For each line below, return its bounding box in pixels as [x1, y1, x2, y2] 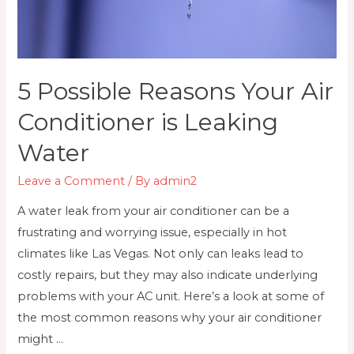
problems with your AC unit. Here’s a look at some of [17, 289, 325, 304]
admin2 [153, 173, 198, 188]
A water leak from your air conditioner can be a [17, 204, 290, 219]
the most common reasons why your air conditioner [17, 311, 322, 326]
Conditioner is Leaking [17, 107, 279, 137]
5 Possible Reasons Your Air [17, 76, 334, 106]
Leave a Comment [17, 173, 126, 188]
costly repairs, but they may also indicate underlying [17, 268, 318, 283]
